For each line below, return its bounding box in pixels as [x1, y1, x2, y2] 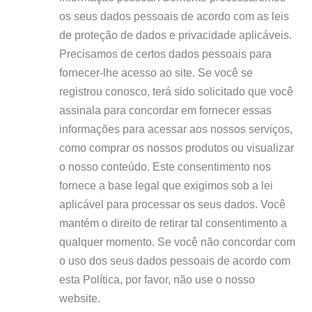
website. [58, 291, 100, 304]
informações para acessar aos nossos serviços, [58, 122, 292, 135]
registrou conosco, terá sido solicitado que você [58, 84, 293, 97]
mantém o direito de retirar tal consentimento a [58, 216, 287, 229]
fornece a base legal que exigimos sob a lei [58, 178, 273, 192]
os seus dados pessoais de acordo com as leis [58, 9, 289, 22]
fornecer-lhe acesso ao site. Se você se [58, 65, 253, 79]
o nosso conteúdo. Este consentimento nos [58, 159, 271, 173]
